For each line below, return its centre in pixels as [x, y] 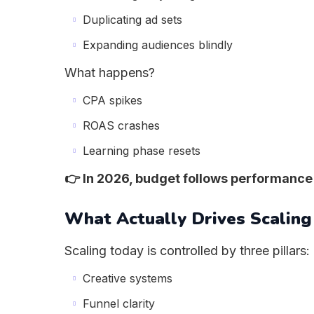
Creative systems [128, 278]
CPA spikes [112, 100]
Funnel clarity [119, 303]
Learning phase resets [142, 151]
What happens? [110, 73]
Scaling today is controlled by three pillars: [187, 251]
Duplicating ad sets [132, 20]
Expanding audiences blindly [158, 45]
